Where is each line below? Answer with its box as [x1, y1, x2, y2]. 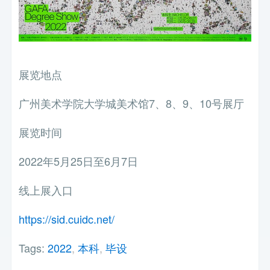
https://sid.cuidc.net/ [19, 210, 115, 227]
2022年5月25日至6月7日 [19, 152, 139, 169]
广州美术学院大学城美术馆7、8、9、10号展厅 [19, 95, 245, 111]
